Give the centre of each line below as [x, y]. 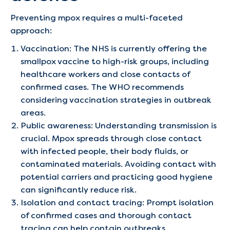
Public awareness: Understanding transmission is [119, 126]
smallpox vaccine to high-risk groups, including [115, 61]
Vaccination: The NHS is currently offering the [114, 49]
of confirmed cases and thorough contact [106, 215]
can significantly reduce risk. [79, 190]
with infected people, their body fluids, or [104, 151]
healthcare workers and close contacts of [105, 74]
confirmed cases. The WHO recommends [102, 87]
